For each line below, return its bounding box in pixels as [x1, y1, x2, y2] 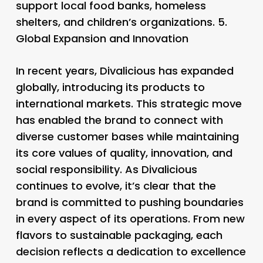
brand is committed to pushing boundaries [15, 194, 244, 210]
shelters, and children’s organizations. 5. [15, 14, 227, 29]
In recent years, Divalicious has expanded [15, 63, 234, 78]
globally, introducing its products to [15, 79, 205, 95]
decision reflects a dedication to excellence [15, 244, 246, 259]
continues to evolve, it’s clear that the [15, 178, 216, 193]
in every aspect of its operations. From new [15, 211, 245, 226]
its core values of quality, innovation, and [15, 145, 232, 160]
